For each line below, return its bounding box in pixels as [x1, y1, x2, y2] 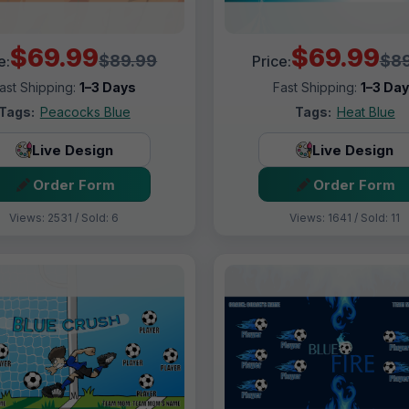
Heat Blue [336, 104, 395, 121]
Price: [251, 52, 291, 71]
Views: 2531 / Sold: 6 [9, 211, 120, 225]
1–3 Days [79, 79, 137, 96]
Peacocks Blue [39, 104, 131, 121]
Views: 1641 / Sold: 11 [289, 211, 401, 225]
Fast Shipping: [272, 79, 361, 96]
